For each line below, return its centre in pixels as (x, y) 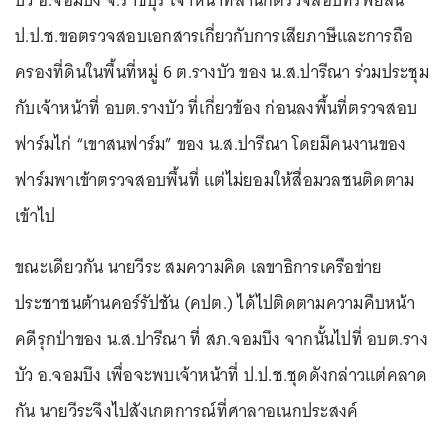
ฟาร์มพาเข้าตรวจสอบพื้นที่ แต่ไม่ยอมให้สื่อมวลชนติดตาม (215, 180)
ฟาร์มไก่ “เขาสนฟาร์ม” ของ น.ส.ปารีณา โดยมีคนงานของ (211, 144)
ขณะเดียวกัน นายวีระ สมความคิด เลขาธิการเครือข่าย (199, 267)
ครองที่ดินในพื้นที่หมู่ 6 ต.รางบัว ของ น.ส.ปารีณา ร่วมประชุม (222, 72)
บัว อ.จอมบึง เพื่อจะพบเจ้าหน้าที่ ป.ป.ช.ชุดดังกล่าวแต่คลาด (221, 375)
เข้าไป (35, 216)
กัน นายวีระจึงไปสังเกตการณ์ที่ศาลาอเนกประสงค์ (187, 411)
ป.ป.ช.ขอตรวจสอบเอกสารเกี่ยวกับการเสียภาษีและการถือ (214, 36)
